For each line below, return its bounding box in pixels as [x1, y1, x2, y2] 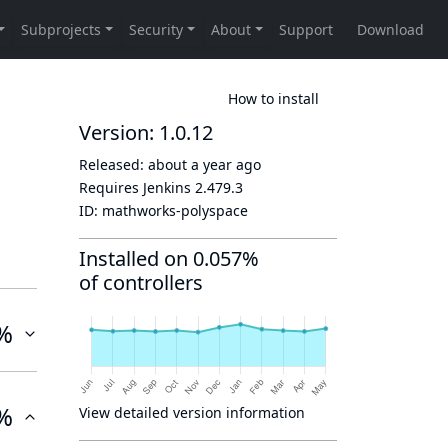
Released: [79, 155, 148, 174]
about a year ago [148, 155, 261, 174]
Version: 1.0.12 [79, 119, 213, 146]
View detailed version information [79, 403, 305, 422]
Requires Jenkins [79, 178, 195, 197]
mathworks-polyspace [102, 201, 248, 220]
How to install [228, 88, 319, 108]
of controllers [79, 269, 203, 296]
